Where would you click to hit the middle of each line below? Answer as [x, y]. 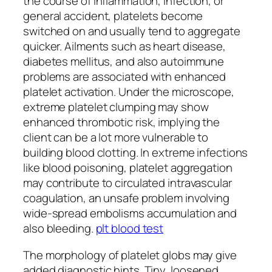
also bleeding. [59, 229]
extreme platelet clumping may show [116, 107]
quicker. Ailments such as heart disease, [124, 46]
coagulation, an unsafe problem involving [126, 198]
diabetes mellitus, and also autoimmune [124, 62]
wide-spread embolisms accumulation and [130, 213]
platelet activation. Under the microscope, [129, 92]
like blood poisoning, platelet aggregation [128, 168]
